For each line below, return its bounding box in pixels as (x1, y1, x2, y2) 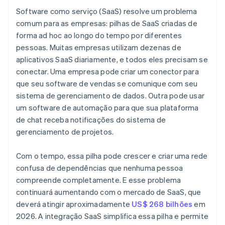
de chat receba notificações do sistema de (16, 115, 166, 125)
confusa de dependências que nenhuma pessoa (16, 163, 183, 173)
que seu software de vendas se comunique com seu (16, 78, 198, 89)
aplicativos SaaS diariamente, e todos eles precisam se (16, 54, 208, 65)
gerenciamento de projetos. (16, 127, 114, 137)
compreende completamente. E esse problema (16, 175, 181, 185)
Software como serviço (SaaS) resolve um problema (16, 6, 197, 17)
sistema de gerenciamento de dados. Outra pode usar (16, 90, 205, 101)
